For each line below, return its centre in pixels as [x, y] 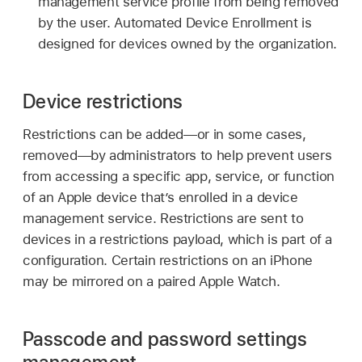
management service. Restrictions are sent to [163, 219]
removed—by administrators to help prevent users [177, 156]
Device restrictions [103, 102]
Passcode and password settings [165, 339]
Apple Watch [238, 282]
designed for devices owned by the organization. [187, 44]
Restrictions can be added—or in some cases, [164, 135]
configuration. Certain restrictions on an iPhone [168, 261]
